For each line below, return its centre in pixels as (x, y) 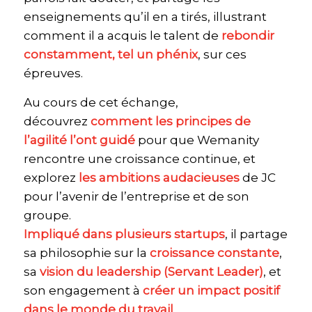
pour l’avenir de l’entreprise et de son (136, 196)
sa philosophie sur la (86, 252)
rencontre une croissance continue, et (139, 158)
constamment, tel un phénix (110, 55)
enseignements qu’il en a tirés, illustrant (145, 17)
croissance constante (214, 252)
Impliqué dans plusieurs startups (124, 234)
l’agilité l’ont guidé (79, 140)
